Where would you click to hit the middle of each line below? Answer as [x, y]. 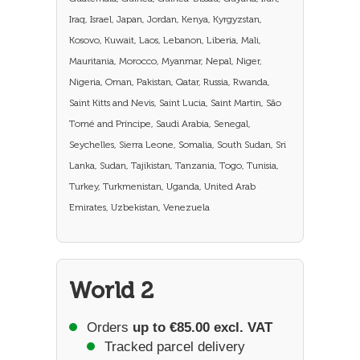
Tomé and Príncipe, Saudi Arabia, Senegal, [160, 124]
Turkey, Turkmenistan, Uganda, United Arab [162, 186]
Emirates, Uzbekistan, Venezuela [139, 207]
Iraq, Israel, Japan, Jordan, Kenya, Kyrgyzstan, [166, 19]
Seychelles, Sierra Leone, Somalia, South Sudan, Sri [178, 145]
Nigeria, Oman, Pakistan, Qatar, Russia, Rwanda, [170, 82]
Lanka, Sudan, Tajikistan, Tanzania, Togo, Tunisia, [174, 166]
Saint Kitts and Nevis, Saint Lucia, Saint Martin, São [175, 103]
